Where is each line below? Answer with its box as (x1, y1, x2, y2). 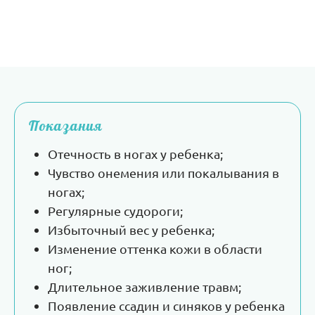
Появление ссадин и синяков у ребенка (48, 297, 285, 313)
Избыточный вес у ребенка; (48, 221, 214, 237)
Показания (29, 117, 103, 135)
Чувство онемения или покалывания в (48, 165, 279, 180)
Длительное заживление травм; (48, 278, 241, 294)
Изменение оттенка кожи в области (48, 240, 262, 256)
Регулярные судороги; (48, 202, 183, 218)
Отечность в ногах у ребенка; (48, 146, 223, 161)
